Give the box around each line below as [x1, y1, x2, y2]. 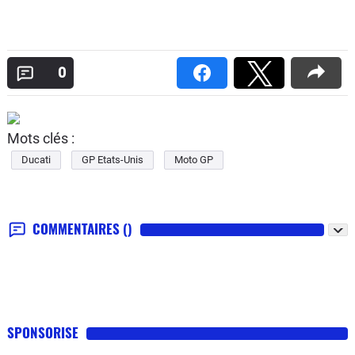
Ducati [21, 154, 51, 166]
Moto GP [174, 154, 213, 166]
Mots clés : [7, 130, 74, 147]
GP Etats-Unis [82, 154, 143, 166]
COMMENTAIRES [32, 219, 123, 239]
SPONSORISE [7, 323, 78, 342]
